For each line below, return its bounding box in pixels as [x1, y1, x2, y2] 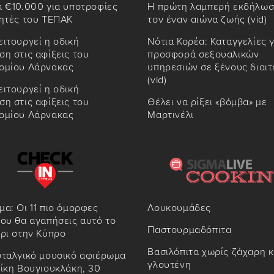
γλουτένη [147, 259, 191, 272]
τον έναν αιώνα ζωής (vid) [147, 13, 267, 26]
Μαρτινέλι [147, 109, 194, 122]
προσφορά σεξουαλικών [147, 48, 259, 61]
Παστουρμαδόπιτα [147, 224, 232, 237]
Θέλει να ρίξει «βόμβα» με [147, 96, 267, 109]
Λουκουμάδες [147, 202, 212, 215]
